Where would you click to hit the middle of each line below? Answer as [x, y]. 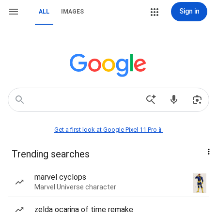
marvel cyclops [60, 177]
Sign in [189, 11]
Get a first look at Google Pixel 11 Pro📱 [108, 130]
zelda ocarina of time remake [84, 209]
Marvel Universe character [75, 187]
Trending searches [51, 154]
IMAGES [72, 12]
